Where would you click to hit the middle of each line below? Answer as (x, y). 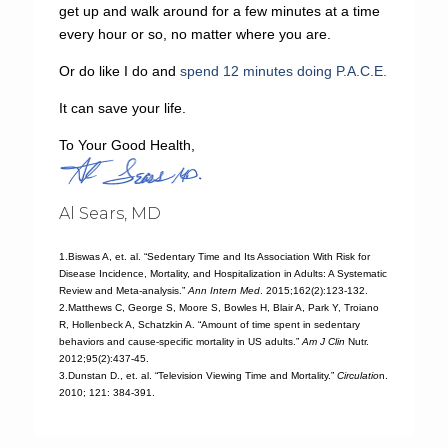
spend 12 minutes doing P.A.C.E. (283, 71)
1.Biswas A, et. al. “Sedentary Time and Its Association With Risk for (214, 256)
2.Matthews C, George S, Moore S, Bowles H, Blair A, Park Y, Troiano (218, 307)
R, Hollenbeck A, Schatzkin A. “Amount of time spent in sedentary (209, 324)
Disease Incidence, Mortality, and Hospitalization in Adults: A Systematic (222, 273)
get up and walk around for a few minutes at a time (219, 11)
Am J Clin (323, 341)
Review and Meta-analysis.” (123, 290)
